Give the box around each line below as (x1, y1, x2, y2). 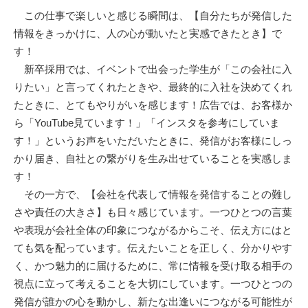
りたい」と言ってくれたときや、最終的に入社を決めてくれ (14, 80, 292, 93)
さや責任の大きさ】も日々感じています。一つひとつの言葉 (14, 206, 292, 218)
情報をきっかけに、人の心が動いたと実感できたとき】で (14, 27, 282, 39)
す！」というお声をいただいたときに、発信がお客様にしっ (14, 134, 292, 146)
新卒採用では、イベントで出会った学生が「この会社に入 (14, 63, 292, 75)
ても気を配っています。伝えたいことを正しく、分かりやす (14, 241, 292, 254)
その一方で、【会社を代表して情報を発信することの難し (14, 188, 292, 200)
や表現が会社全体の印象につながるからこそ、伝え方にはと (14, 223, 292, 236)
